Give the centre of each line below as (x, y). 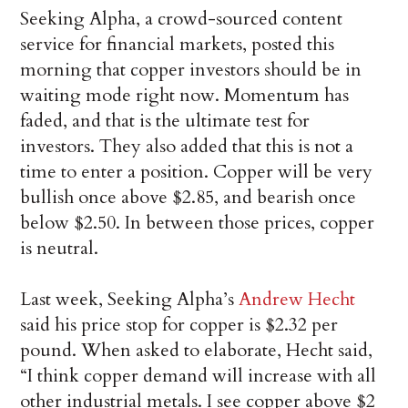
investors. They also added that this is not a (187, 147)
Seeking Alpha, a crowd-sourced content (182, 19)
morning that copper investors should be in (191, 70)
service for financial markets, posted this (178, 45)
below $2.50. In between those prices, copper (198, 223)
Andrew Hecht (297, 300)
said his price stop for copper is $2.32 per (179, 325)
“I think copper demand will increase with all (199, 376)
